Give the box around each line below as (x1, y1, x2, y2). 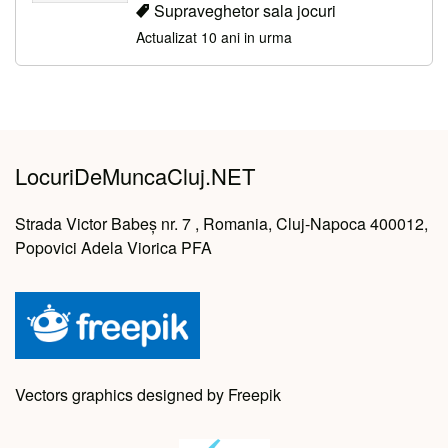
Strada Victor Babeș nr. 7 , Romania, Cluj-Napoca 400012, (15, 212, 428, 236)
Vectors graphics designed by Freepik (15, 383, 281, 407)
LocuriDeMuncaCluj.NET (15, 160, 255, 192)
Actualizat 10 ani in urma (136, 27, 292, 48)
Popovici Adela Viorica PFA (15, 236, 212, 260)
